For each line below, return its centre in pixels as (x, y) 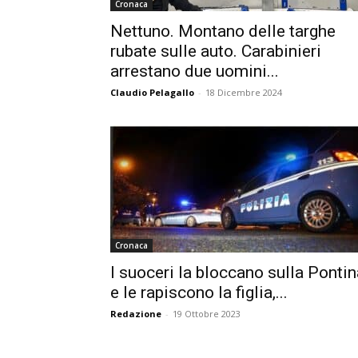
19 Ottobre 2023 (207, 314)
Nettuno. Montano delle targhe (223, 31)
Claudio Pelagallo (152, 92)
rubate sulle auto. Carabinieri (216, 51)
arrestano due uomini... (195, 71)
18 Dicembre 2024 (244, 92)
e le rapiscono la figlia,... (199, 292)
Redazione (136, 314)
